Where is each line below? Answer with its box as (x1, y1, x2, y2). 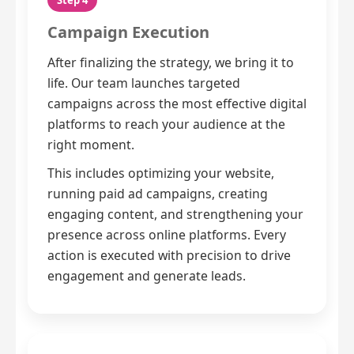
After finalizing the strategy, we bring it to (47, 54, 294, 72)
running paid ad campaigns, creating (47, 185, 268, 203)
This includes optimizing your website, (47, 164, 274, 183)
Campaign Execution (47, 21, 209, 43)
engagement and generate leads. (47, 267, 246, 285)
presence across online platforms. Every (47, 226, 286, 244)
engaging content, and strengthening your (47, 205, 303, 224)
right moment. (47, 136, 134, 154)
